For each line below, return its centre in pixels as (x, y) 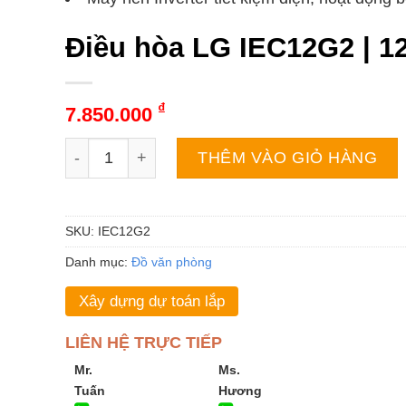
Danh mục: (98, 262)
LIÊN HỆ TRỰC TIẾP (144, 343)
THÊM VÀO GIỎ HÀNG (288, 157)
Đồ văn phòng (172, 262)
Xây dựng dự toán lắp (152, 302)
